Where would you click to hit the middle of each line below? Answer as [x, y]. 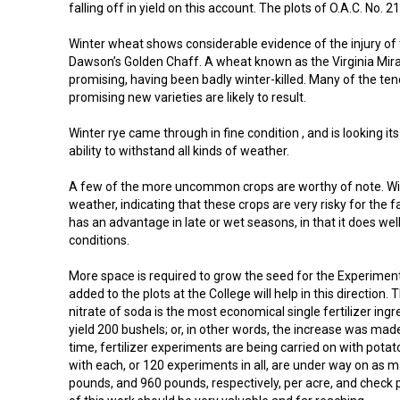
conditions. [99, 241]
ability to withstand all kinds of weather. [179, 151]
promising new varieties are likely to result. [187, 98]
